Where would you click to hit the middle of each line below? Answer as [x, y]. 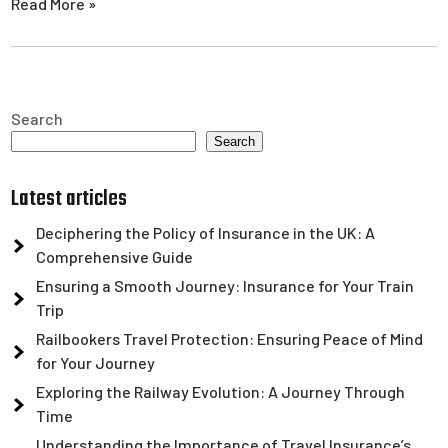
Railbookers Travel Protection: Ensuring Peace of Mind [230, 338]
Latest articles [69, 198]
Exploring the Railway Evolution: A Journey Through [221, 391]
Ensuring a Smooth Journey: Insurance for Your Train [225, 285]
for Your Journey [96, 362]
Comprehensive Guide [115, 256]
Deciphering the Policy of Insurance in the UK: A [206, 232]
